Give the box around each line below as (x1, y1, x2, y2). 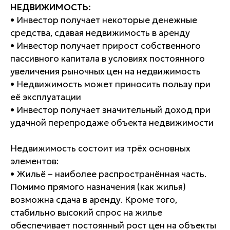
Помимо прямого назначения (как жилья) (10, 181, 186, 193)
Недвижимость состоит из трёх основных (10, 143, 190, 154)
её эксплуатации (10, 91, 81, 103)
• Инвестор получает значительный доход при (10, 104, 210, 116)
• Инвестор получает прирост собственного (10, 40, 201, 51)
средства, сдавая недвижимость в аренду (10, 27, 190, 39)
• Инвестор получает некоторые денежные (10, 14, 197, 26)
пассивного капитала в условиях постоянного (10, 53, 205, 64)
